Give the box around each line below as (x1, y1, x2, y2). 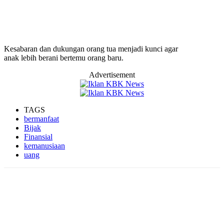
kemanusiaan (24, 141, 65, 150)
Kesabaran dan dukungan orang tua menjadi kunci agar (4, 44, 178, 53)
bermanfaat (24, 114, 59, 123)
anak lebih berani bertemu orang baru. (4, 53, 123, 62)
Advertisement (89, 70, 135, 79)
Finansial (24, 132, 52, 141)
